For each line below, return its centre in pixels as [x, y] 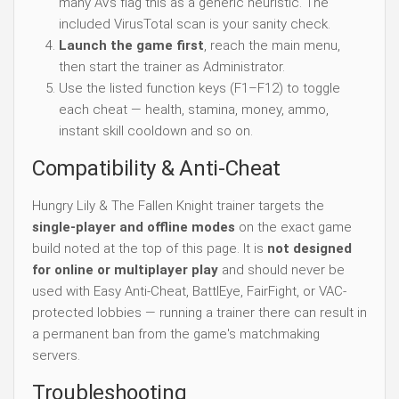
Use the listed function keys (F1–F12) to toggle [199, 88]
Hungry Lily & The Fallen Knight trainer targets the [178, 205]
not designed [309, 248]
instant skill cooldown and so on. [156, 130]
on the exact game [293, 227]
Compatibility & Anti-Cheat [157, 168]
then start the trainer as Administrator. [172, 66]
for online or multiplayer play [125, 269]
